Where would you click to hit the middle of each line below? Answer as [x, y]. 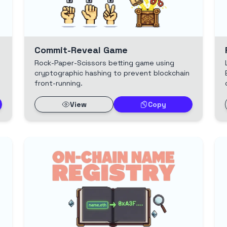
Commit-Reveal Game [81, 50]
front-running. [59, 83]
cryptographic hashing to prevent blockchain [112, 73]
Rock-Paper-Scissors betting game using [104, 63]
